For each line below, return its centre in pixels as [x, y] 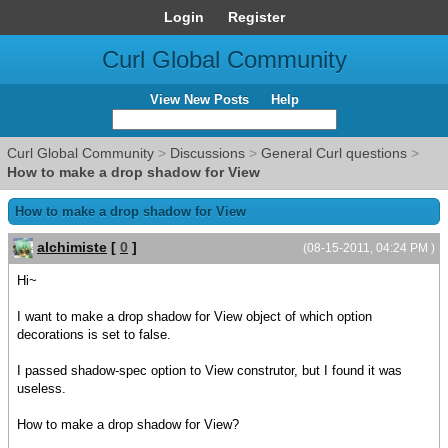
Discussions [207, 153]
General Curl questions [334, 153]
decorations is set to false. [94, 335]
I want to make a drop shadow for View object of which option [194, 317]
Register [256, 17]
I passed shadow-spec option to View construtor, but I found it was [209, 371]
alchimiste [72, 247]
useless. [41, 389]
